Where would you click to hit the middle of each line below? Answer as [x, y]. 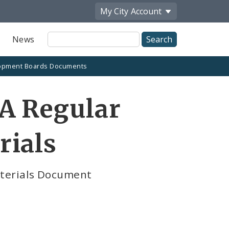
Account [146, 11]
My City [114, 11]
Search [61, 48]
